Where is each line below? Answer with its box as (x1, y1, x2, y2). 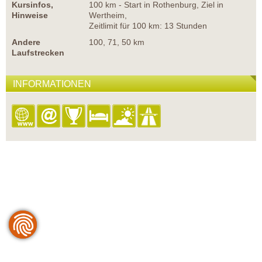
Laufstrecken (12, 48, 64, 58)
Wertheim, (89, 11, 127, 20)
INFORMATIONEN (13, 79, 91, 89)
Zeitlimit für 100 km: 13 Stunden (89, 21, 207, 31)
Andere (12, 37, 40, 47)
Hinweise (12, 11, 48, 20)
